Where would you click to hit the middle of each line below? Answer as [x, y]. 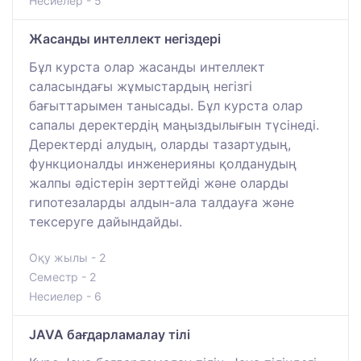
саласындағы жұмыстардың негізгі [141, 86]
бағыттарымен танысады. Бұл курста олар [166, 105]
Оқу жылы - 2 [67, 257]
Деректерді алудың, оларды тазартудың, [160, 144]
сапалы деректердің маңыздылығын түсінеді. [174, 124]
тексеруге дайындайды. [106, 221]
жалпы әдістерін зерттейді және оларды [159, 183]
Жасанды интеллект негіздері [125, 38]
